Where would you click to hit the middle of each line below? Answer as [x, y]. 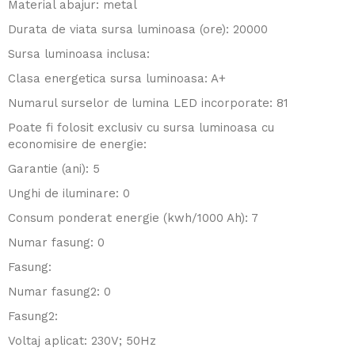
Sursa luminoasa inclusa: [79, 54]
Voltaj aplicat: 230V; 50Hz [82, 341]
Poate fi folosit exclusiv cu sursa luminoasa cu [141, 128]
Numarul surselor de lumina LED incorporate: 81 [148, 103]
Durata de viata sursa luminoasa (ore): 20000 [138, 29]
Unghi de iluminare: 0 [69, 193]
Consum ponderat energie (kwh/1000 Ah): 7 [133, 218]
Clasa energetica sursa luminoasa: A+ [117, 78]
